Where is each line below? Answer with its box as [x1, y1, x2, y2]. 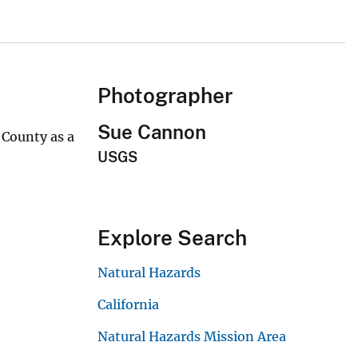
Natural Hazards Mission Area [97, 328, 286, 345]
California [97, 296, 159, 313]
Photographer [97, 83, 233, 109]
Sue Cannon [97, 121, 206, 144]
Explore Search [97, 225, 247, 251]
